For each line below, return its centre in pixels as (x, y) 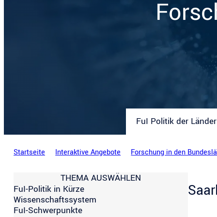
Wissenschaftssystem (55, 200)
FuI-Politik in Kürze (49, 189)
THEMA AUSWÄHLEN (101, 178)
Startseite (29, 152)
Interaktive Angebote (88, 152)
